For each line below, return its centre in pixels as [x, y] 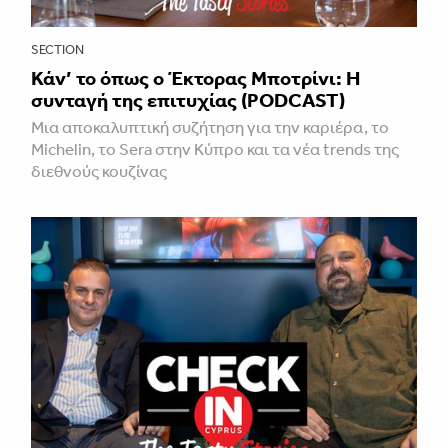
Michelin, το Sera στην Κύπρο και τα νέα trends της [215, 149]
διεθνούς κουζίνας [99, 171]
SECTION [57, 50]
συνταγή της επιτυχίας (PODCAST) [188, 100]
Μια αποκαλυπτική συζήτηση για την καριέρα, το [210, 127]
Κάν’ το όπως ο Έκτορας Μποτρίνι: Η [195, 78]
